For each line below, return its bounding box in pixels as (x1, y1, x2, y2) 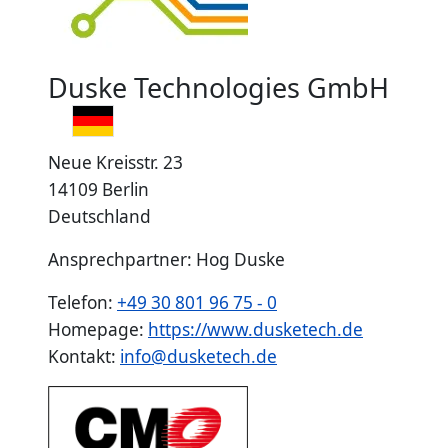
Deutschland (48, 204, 151, 228)
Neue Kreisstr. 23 (48, 150, 183, 174)
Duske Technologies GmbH (48, 69, 389, 107)
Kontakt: (48, 344, 120, 368)
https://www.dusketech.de (148, 317, 363, 341)
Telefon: (48, 290, 117, 314)
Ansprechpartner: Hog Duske (48, 247, 285, 271)
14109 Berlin (48, 177, 149, 201)
